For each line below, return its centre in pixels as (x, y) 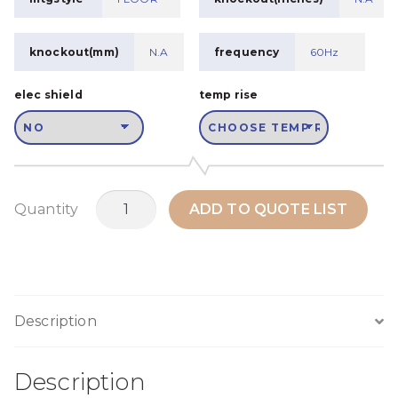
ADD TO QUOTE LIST (268, 210)
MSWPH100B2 (149, 200)
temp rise (229, 94)
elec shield (48, 94)
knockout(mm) (74, 52)
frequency (247, 52)
